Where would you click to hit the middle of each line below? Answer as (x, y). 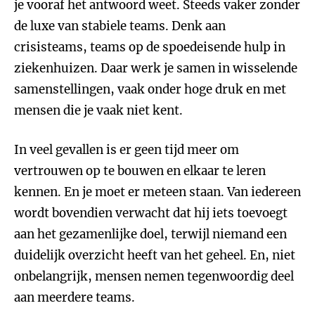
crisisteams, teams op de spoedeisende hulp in (150, 47)
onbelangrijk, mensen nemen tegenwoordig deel (154, 276)
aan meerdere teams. (75, 297)
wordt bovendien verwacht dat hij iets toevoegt (151, 213)
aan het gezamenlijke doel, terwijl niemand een (150, 234)
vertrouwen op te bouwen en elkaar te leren (140, 171)
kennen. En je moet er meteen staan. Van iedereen (157, 192)
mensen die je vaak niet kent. (98, 110)
